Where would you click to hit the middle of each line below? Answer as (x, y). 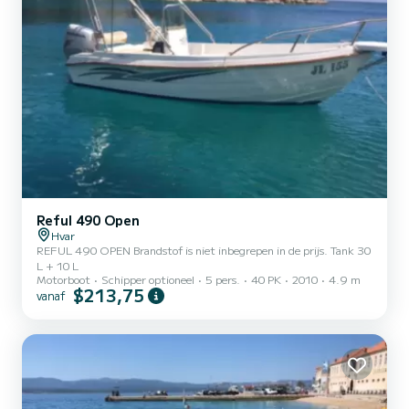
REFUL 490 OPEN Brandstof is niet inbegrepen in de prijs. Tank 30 (85, 250)
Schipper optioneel (148, 279)
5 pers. (223, 279)
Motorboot (63, 279)
